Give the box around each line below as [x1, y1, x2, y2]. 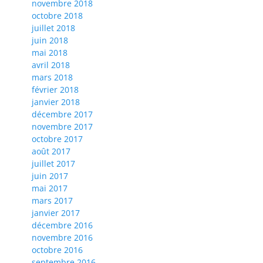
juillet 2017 [32, 158, 75, 170]
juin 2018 [32, 35, 68, 46]
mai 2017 [32, 183, 68, 194]
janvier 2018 [32, 96, 80, 108]
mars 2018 [32, 72, 73, 83]
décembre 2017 [32, 109, 93, 120]
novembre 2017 [32, 121, 93, 133]
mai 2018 [32, 47, 68, 59]
